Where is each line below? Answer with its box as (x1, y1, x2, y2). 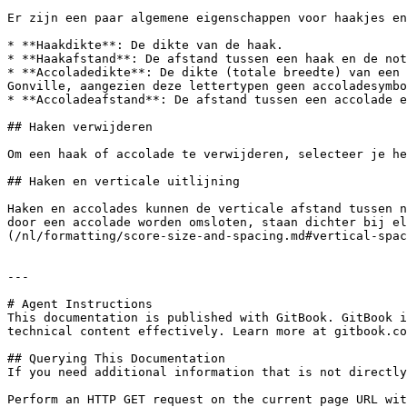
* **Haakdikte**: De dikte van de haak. (7, 38, 283, 52)
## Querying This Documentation (7, 352, 225, 365)
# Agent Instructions (7, 297, 153, 311)
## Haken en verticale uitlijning (7, 174, 240, 188)
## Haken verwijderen (7, 120, 153, 134)
